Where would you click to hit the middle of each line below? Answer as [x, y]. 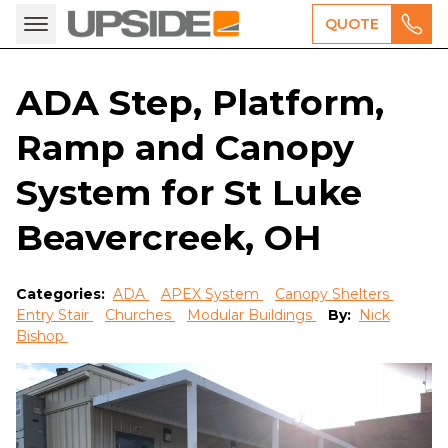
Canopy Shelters [334, 294]
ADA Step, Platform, [200, 102]
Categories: [62, 294]
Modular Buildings [251, 315]
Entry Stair [54, 315]
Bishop [42, 336]
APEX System [212, 294]
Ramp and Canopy [185, 147]
